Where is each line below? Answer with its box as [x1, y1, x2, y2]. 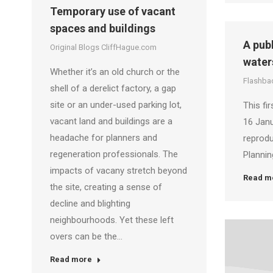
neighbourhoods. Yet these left [50, 214, 174, 225]
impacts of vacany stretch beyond [50, 165, 187, 176]
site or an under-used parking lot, [50, 99, 182, 110]
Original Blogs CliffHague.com [50, 43, 157, 52]
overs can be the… [50, 231, 122, 242]
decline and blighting [50, 198, 130, 209]
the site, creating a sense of [50, 182, 162, 193]
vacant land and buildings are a [50, 116, 172, 127]
